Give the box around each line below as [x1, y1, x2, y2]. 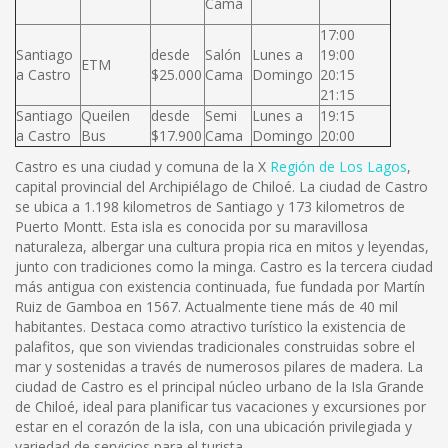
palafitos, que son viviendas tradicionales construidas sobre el [15, 337, 415, 356]
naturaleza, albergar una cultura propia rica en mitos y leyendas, [15, 237, 429, 256]
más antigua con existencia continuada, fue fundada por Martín [15, 277, 425, 296]
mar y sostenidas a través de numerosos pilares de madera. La [15, 357, 423, 376]
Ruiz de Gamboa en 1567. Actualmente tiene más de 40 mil [15, 297, 398, 316]
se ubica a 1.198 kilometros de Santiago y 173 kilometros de [15, 197, 405, 216]
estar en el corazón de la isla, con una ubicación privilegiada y [15, 417, 412, 436]
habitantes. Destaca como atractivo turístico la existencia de [15, 317, 406, 336]
